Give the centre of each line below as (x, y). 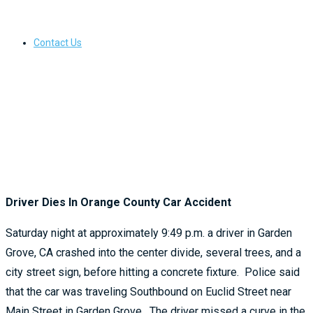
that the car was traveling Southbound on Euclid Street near (148, 292)
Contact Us (58, 43)
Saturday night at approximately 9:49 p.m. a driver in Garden (149, 233)
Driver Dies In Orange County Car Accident (118, 202)
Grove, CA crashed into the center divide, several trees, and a (153, 253)
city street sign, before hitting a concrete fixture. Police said (153, 272)
